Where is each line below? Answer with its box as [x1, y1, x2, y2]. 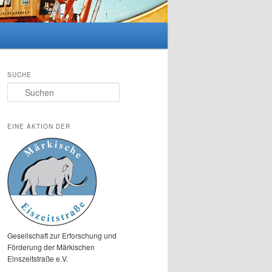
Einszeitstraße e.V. [7, 253, 68, 263]
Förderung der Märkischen [7, 241, 95, 252]
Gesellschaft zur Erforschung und [7, 229, 117, 240]
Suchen [7, 83, 33, 94]
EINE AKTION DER [7, 121, 70, 131]
